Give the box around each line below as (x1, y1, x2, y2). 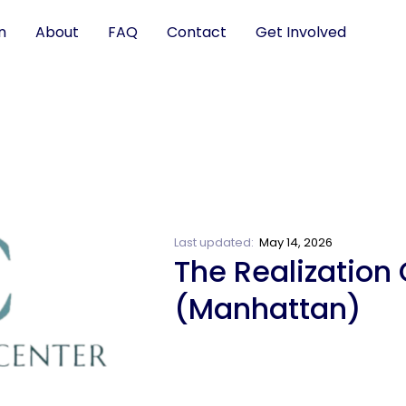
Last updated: (174, 234, 259, 251)
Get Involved (255, 21, 346, 43)
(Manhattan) (174, 288, 362, 329)
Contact (166, 21, 227, 43)
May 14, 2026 (259, 234, 333, 251)
